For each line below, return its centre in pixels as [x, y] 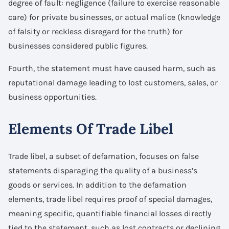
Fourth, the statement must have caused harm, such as [112, 68]
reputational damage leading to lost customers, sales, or [113, 82]
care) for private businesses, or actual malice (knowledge [114, 17]
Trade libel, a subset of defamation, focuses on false [104, 156]
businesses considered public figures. [78, 45]
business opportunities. [52, 97]
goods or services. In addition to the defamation [97, 185]
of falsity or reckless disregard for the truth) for [95, 31]
